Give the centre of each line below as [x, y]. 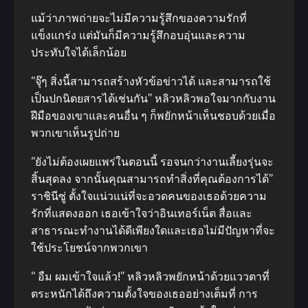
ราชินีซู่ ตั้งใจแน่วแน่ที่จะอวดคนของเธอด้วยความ [149, 196]
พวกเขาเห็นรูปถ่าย [75, 133]
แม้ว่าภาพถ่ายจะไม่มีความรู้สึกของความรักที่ [139, 18]
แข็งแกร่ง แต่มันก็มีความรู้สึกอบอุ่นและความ [138, 35]
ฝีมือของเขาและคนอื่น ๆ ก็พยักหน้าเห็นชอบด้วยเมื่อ [153, 116]
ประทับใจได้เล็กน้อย [79, 53]
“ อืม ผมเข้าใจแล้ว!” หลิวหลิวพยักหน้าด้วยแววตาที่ [150, 277]
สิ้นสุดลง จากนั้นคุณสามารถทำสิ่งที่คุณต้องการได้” [152, 179]
